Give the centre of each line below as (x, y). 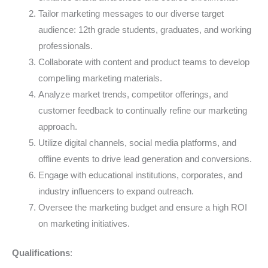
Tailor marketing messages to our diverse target (131, 14)
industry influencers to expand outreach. (116, 192)
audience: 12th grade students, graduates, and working (144, 30)
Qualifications (41, 253)
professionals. (65, 46)
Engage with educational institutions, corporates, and (140, 176)
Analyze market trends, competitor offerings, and (133, 95)
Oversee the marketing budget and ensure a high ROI (142, 208)
